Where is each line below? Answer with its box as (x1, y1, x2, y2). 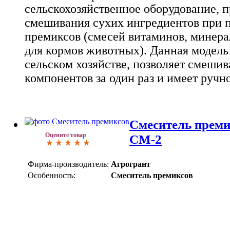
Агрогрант (111, 159, 150, 168)
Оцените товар (45, 131, 86, 139)
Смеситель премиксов (111, 170, 193, 180)
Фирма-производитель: (28, 159, 109, 168)
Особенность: (28, 170, 75, 180)
